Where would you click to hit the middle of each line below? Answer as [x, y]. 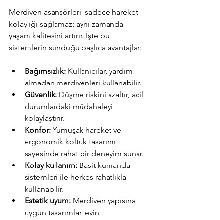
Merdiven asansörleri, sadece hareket [74, 12]
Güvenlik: [41, 95]
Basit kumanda [105, 165]
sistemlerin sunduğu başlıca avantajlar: [75, 47]
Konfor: [38, 130]
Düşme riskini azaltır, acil [101, 95]
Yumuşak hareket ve [87, 130]
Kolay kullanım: [51, 165]
